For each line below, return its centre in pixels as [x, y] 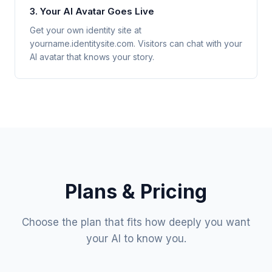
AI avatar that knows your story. [92, 57]
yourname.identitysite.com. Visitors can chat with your [136, 43]
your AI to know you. [136, 239]
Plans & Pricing [136, 192]
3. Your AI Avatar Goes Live [92, 11]
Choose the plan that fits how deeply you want [136, 222]
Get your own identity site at [86, 30]
